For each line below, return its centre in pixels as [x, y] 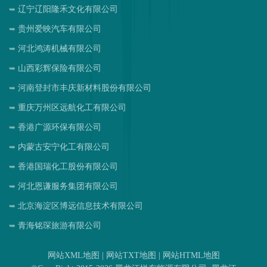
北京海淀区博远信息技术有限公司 [80, 206]
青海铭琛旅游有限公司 [60, 225]
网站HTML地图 [191, 255]
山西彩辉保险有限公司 [60, 68]
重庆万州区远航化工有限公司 [72, 107]
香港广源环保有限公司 [60, 127]
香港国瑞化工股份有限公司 [68, 166]
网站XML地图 [73, 255]
